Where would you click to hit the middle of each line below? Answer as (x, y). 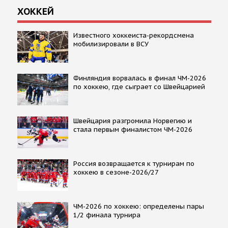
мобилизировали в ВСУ (111, 44)
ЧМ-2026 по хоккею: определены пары (138, 206)
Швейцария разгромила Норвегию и (132, 121)
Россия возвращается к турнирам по (134, 163)
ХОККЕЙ (35, 11)
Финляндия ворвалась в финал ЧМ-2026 (139, 78)
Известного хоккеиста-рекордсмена (133, 35)
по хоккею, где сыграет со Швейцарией (139, 87)
